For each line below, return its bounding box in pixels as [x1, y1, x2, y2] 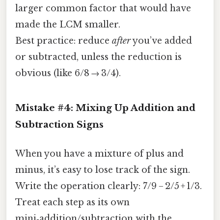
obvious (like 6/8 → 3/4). [15, 67, 121, 79]
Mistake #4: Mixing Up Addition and [15, 102, 195, 113]
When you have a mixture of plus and [15, 148, 184, 159]
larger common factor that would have [15, 2, 191, 14]
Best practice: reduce [15, 35, 112, 46]
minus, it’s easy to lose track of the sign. [15, 164, 190, 175]
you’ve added [131, 35, 192, 46]
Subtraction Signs [15, 118, 104, 130]
